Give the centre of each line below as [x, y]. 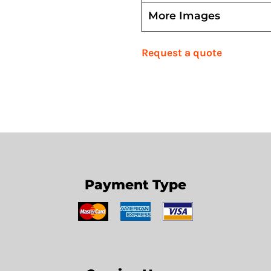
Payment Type [135, 184]
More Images [184, 16]
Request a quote [182, 53]
